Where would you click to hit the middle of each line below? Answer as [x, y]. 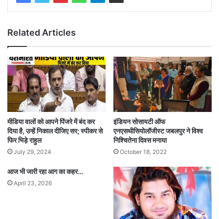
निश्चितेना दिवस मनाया [140, 140]
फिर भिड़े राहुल [24, 140]
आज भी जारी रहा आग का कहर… [45, 172]
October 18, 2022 [143, 152]
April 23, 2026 [33, 183]
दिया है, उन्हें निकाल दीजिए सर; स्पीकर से [55, 131]
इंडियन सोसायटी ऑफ [139, 122]
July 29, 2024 [33, 152]
